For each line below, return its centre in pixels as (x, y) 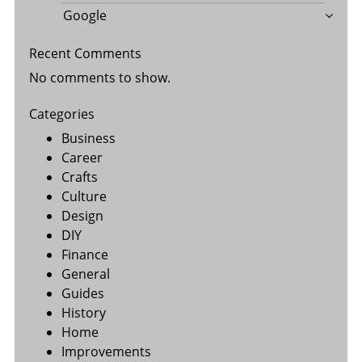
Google (84, 15)
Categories (61, 114)
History (83, 312)
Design (82, 215)
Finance (84, 254)
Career (82, 157)
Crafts (79, 177)
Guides (82, 293)
